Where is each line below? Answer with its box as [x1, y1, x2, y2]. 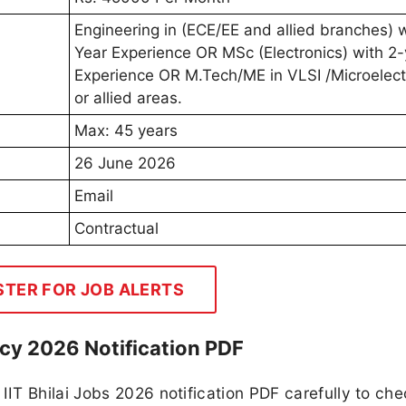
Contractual [74, 219, 159, 238]
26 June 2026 [74, 154, 176, 173]
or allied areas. [74, 89, 182, 108]
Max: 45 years [74, 121, 178, 140]
